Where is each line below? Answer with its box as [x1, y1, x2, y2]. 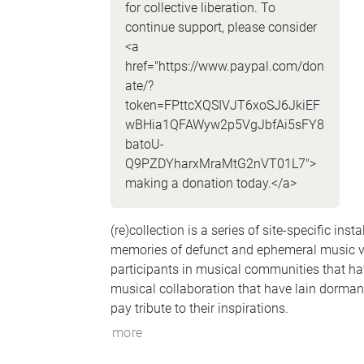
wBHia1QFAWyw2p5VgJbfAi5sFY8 [124, 117, 324, 132]
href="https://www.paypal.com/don [124, 58, 324, 74]
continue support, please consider [124, 19, 317, 35]
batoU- [124, 136, 164, 152]
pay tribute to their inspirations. [110, 301, 288, 316]
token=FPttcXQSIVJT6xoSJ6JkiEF [124, 97, 320, 113]
